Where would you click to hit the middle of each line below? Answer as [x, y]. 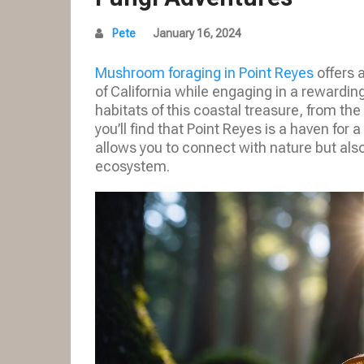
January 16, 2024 [197, 34]
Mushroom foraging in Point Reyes [204, 73]
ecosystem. [132, 167]
